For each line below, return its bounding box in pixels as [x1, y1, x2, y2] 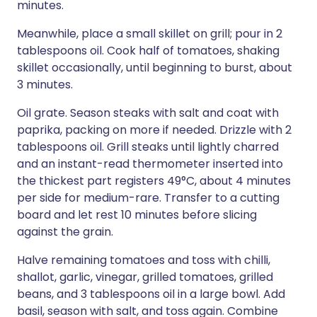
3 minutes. [17, 76, 73, 93]
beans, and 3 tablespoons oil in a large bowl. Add [17, 286, 285, 302]
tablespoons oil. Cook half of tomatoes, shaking [17, 42, 279, 59]
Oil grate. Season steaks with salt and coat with [17, 105, 279, 121]
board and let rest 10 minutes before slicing [17, 207, 257, 223]
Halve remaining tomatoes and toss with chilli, [17, 252, 270, 268]
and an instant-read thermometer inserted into [17, 156, 283, 172]
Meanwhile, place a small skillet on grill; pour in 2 [17, 25, 282, 42]
